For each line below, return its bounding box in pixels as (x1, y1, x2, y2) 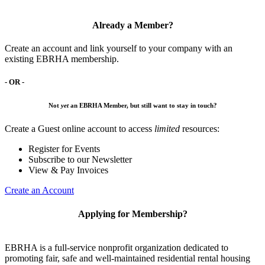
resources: (180, 124, 219, 134)
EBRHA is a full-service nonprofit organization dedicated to (5, 242, 228, 253)
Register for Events (28, 144, 100, 154)
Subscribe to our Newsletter (28, 154, 132, 165)
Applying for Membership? (77, 208, 188, 219)
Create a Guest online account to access (5, 124, 154, 134)
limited (154, 124, 180, 134)
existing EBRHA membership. (5, 54, 119, 64)
